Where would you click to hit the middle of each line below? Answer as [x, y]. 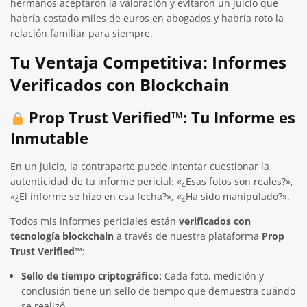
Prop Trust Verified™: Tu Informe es [160, 117]
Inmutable [49, 137]
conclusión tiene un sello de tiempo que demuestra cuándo [158, 291]
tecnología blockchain [62, 236]
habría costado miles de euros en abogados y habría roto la [147, 18]
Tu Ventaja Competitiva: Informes [148, 62]
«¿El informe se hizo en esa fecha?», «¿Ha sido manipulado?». [150, 196]
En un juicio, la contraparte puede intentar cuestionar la [140, 166]
